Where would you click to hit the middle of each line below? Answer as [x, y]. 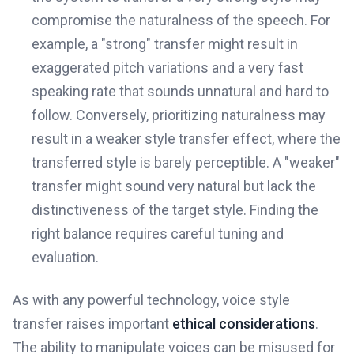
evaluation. [65, 257]
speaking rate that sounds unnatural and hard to [180, 91]
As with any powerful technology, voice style [151, 300]
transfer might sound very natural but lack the [174, 186]
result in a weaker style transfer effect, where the [186, 139]
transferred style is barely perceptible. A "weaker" [186, 162]
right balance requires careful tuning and [158, 233]
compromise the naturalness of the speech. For [181, 20]
